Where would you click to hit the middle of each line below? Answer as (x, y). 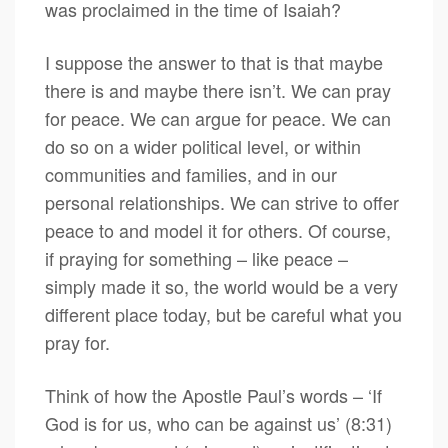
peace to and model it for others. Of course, (218, 230)
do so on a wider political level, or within (203, 146)
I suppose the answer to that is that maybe (214, 62)
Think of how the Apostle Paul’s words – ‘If (213, 395)
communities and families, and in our (191, 174)
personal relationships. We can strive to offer (222, 202)
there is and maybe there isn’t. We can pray (218, 90)
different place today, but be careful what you (223, 314)
